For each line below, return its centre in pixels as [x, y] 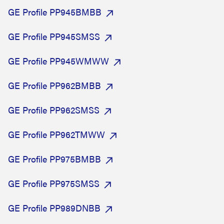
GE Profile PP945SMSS [54, 36]
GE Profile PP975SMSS [54, 183]
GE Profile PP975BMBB [54, 159]
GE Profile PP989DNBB [54, 208]
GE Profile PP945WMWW [58, 61]
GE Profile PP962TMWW [56, 134]
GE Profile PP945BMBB [55, 12]
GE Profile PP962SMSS [54, 110]
